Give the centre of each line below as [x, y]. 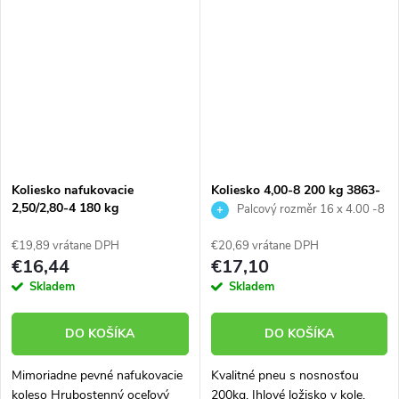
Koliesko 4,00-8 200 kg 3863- [295, 191]
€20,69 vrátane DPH [265, 246]
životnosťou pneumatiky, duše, [96, 20]
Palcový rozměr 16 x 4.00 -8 [309, 210]
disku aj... [37, 39]
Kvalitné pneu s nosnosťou [285, 376]
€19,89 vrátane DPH [65, 246]
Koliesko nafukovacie [73, 191]
